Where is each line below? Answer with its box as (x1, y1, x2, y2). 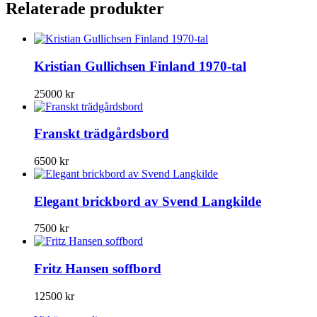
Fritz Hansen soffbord (34, 261, 161, 277)
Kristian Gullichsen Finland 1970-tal (34, 58, 246, 74)
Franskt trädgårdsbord (34, 126, 169, 142)
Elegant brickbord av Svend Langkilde (34, 193, 261, 209)
